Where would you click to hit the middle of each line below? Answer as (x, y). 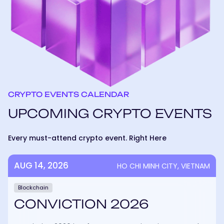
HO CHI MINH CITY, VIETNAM (163, 166)
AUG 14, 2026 (41, 166)
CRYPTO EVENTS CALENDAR (68, 94)
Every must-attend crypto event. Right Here (87, 138)
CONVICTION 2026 (81, 204)
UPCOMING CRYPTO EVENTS (110, 114)
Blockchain (33, 188)
